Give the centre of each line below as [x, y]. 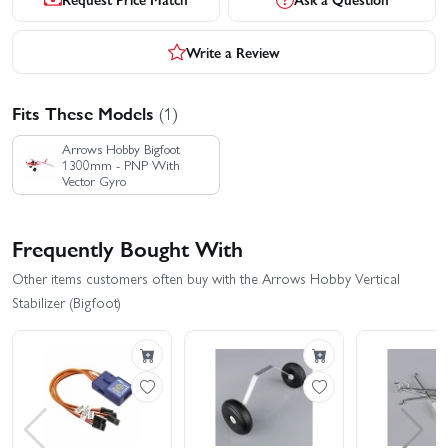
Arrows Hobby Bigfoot [120, 148]
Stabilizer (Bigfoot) [66, 302]
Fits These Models [85, 113]
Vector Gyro [93, 180]
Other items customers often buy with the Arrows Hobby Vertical [206, 278]
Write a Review [233, 51]
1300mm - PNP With [120, 164]
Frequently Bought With [127, 247]
